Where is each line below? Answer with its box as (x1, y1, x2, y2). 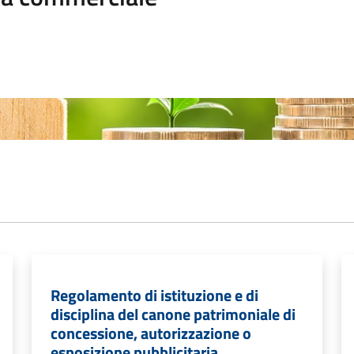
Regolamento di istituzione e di (51, 283, 258, 307)
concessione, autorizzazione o (51, 321, 251, 345)
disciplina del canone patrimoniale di (51, 302, 296, 326)
